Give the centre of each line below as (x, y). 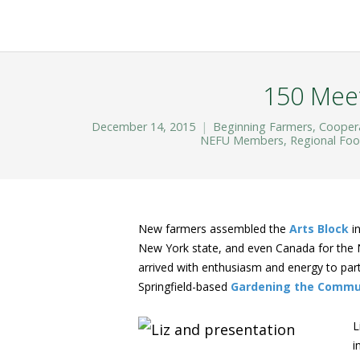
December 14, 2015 (143, 127)
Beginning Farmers (263, 127)
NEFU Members (241, 140)
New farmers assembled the (214, 229)
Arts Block (319, 229)
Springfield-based (184, 286)
